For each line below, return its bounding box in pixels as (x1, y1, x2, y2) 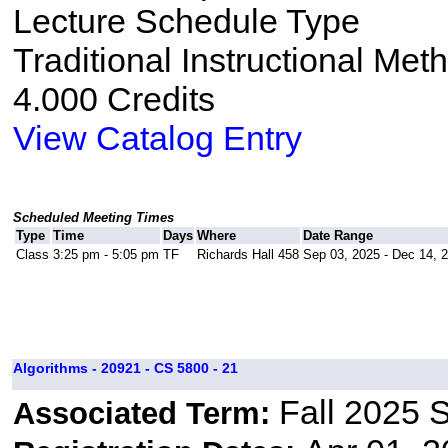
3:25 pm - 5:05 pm (52, 247, 159, 263)
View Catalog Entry (12, 119, 302, 158)
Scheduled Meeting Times (12, 210, 174, 226)
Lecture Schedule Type (12, 2, 360, 41)
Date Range (302, 228, 373, 244)
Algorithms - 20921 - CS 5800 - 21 (12, 360, 238, 377)
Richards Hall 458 (196, 247, 299, 263)
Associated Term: (12, 396, 279, 432)
